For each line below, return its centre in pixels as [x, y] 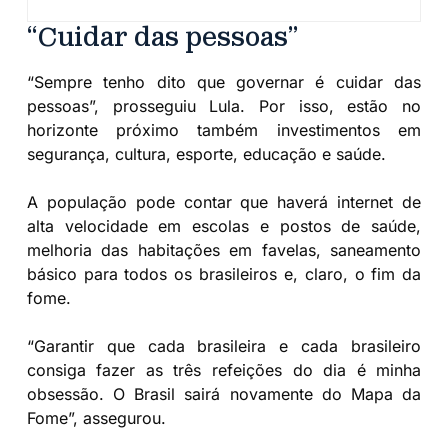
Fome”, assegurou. [96, 418]
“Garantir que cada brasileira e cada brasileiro [224, 346]
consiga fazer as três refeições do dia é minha [224, 370]
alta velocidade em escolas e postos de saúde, [224, 226]
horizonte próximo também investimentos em [224, 130]
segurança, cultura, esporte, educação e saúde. [206, 154]
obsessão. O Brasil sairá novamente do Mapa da [224, 394]
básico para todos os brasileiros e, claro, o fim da [224, 274]
